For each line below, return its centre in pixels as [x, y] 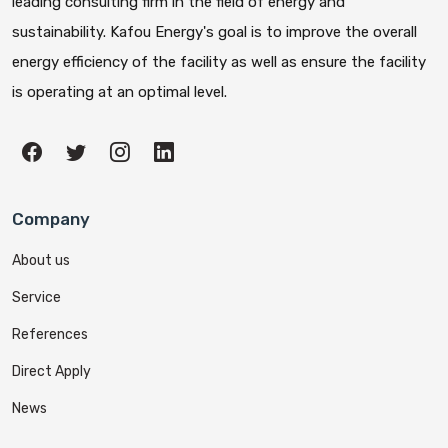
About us [41, 260]
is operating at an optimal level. [119, 92]
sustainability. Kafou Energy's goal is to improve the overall [214, 32]
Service [36, 297]
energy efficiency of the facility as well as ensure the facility [219, 62]
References [50, 334]
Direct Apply [51, 371]
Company [51, 219]
